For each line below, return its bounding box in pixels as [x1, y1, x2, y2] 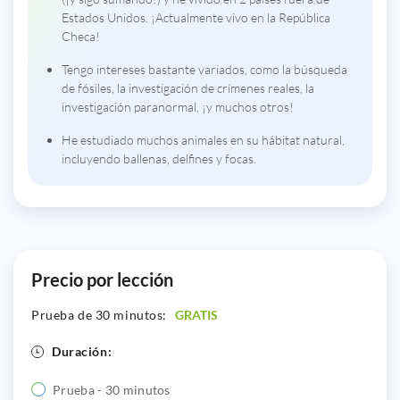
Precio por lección [31, 268, 173, 290]
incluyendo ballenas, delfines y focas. [62, 150, 256, 166]
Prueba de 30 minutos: [31, 306, 171, 322]
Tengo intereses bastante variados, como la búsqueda [62, 61, 347, 77]
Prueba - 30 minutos [53, 381, 171, 397]
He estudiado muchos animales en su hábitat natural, [62, 131, 345, 147]
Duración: [52, 343, 112, 359]
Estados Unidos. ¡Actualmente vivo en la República [62, 9, 330, 25]
